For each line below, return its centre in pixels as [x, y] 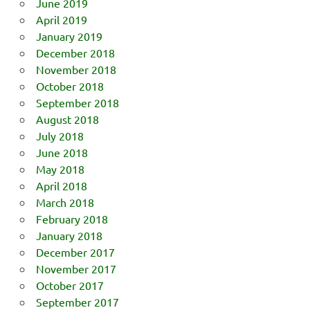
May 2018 [60, 168]
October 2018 [70, 85]
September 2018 [77, 102]
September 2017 [77, 301]
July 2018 [60, 135]
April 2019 [61, 19]
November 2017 [76, 268]
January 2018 [69, 235]
